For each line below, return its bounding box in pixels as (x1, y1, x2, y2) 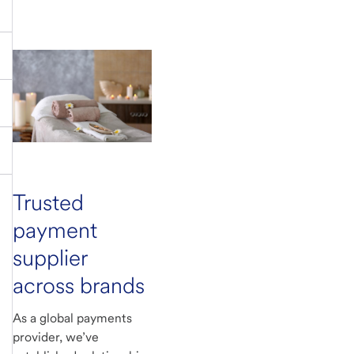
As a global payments (13, 310, 132, 326)
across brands (13, 271, 145, 299)
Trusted (13, 188, 84, 216)
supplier (13, 243, 87, 271)
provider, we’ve (13, 329, 99, 345)
